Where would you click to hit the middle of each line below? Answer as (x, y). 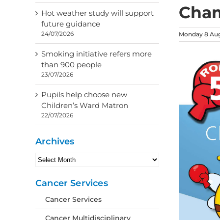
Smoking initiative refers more (96, 54)
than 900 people (71, 65)
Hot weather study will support (97, 13)
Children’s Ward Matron (85, 105)
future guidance (71, 24)
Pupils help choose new (84, 95)
